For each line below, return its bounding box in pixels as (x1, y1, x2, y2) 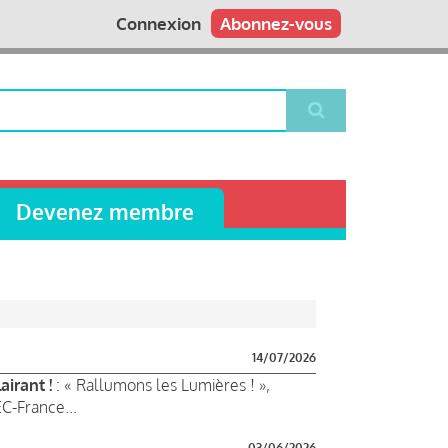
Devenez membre (16, 197, 194, 225)
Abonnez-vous (220, 13, 332, 34)
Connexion (116, 13, 201, 34)
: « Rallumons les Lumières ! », (52, 374, 270, 395)
